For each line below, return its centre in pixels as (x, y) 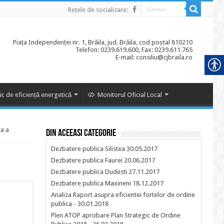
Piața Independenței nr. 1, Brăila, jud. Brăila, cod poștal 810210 (103, 42)
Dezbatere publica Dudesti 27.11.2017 (105, 172)
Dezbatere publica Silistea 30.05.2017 (104, 149)
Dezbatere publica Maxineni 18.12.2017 (107, 183)
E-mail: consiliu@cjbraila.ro (154, 57)
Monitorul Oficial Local (130, 95)
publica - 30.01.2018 (80, 204)
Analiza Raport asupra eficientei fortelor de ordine (123, 195)
